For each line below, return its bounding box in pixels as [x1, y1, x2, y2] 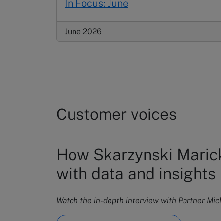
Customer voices [56, 105, 177, 123]
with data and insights [56, 164, 216, 183]
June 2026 [65, 26, 102, 36]
